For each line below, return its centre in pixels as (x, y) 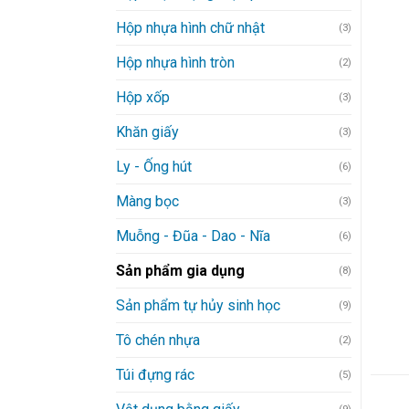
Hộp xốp (143, 97)
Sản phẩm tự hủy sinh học (198, 305)
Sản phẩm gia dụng (180, 270)
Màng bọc (147, 201)
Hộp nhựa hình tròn (175, 62)
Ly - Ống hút (154, 166)
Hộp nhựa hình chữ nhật (190, 27)
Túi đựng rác (155, 374)
